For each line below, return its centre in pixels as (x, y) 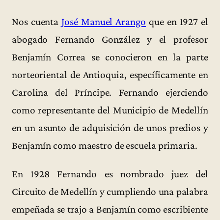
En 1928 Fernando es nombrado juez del (110, 174)
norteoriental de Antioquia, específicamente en (110, 75)
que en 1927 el (177, 22)
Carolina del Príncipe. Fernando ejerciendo (110, 93)
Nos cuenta (37, 22)
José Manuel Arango (104, 22)
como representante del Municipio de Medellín (110, 110)
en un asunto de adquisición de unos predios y (110, 128)
